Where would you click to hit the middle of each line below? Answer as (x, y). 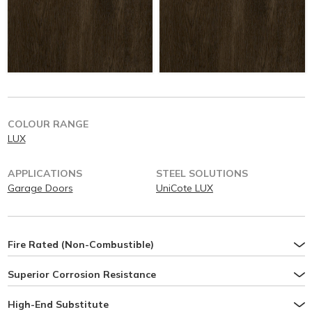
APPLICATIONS (45, 173)
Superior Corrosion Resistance (81, 274)
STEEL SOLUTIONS (202, 173)
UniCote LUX (185, 188)
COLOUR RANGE (48, 124)
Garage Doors (40, 188)
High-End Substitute (58, 304)
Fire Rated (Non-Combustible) (80, 244)
